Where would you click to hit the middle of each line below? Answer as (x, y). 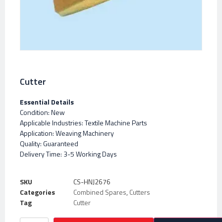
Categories (37, 192)
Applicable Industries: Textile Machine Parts (83, 123)
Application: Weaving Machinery (67, 133)
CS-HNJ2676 (92, 181)
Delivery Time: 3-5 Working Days (68, 154)
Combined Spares (100, 192)
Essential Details (47, 102)
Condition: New (42, 112)
